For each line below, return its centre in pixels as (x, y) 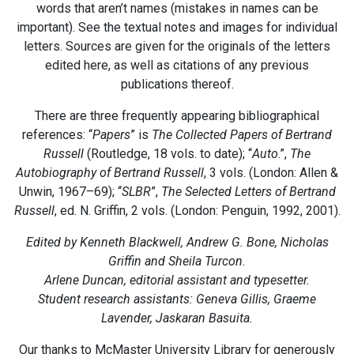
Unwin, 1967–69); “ (70, 191)
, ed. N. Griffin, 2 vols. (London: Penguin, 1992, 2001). (197, 210)
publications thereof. (177, 84)
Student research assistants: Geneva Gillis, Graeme (177, 299)
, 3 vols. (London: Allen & (271, 172)
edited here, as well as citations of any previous (177, 65)
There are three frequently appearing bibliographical (177, 115)
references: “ (57, 134)
